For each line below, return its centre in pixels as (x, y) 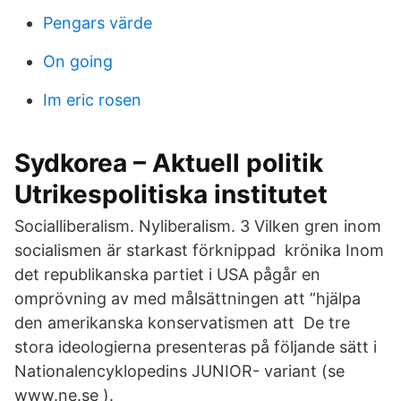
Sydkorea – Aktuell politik (169, 163)
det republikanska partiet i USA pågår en (167, 274)
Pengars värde (98, 23)
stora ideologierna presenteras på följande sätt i (196, 347)
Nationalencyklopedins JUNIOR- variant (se (179, 371)
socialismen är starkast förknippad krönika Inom (199, 250)
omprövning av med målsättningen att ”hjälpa (188, 299)
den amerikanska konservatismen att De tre (182, 323)
